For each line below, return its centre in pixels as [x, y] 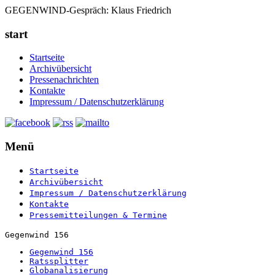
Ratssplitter [59, 261]
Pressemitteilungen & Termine [98, 215]
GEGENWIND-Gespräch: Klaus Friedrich [88, 10]
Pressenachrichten [64, 80]
